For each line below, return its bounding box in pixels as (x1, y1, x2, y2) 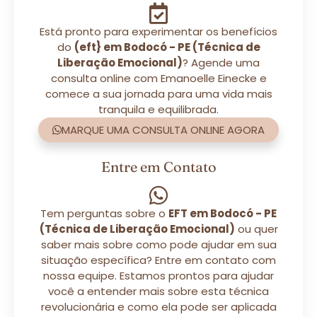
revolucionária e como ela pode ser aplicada (40, 299, 277, 314)
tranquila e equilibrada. (98, 101, 219, 117)
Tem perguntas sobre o (40, 205, 168, 221)
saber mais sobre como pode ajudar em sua (40, 236, 277, 252)
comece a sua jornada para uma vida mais (45, 86, 272, 101)
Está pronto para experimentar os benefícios (40, 23, 277, 39)
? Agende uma (183, 54, 260, 70)
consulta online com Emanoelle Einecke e (50, 70, 267, 86)
